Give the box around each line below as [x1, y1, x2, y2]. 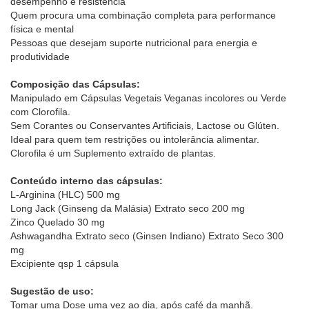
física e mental [10, 23, 74, 34]
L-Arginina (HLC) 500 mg [10, 188, 120, 200]
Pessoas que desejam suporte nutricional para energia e [10, 37, 257, 48]
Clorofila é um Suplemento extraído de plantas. [10, 147, 216, 159]
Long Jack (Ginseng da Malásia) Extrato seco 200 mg [10, 202, 245, 214]
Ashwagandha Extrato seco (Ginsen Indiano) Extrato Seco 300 [10, 230, 283, 241]
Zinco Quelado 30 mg [10, 216, 105, 228]
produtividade [10, 50, 70, 62]
